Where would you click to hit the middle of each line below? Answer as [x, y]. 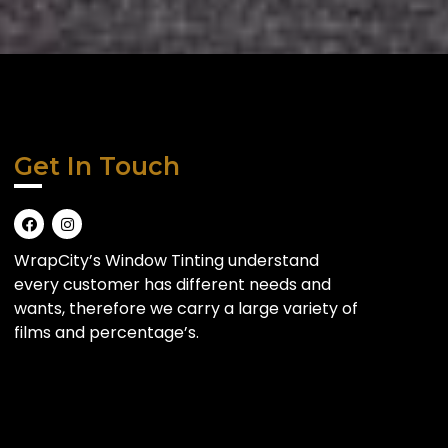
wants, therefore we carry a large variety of [186, 309]
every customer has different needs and [172, 285]
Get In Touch [97, 166]
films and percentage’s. [106, 333]
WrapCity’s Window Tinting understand [166, 261]
